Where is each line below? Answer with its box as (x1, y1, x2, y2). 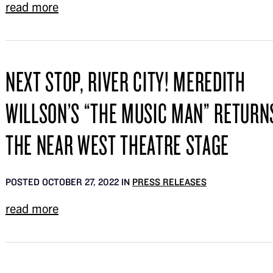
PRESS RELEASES (132, 176, 207, 188)
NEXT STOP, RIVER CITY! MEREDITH (5, 63, 246, 99)
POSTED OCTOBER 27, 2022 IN (5, 176, 132, 188)
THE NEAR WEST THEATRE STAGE (5, 127, 230, 162)
